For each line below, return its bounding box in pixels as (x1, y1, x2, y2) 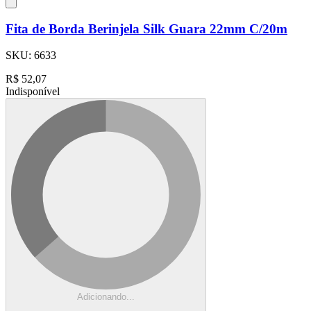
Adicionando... (77, 292, 135, 303)
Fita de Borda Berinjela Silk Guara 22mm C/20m (6, 21, 287, 36)
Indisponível (6, 85, 60, 98)
